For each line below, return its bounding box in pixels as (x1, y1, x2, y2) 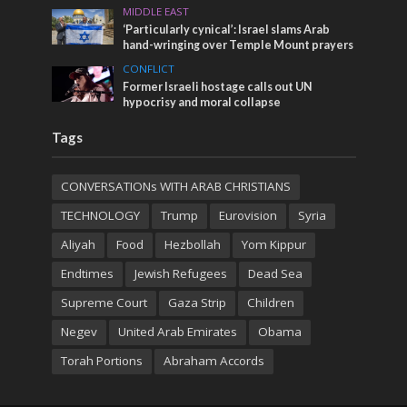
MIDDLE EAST (123, 5, 190, 19)
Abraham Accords (163, 352, 264, 370)
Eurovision (218, 207, 277, 224)
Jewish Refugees (134, 265, 227, 283)
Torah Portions (60, 352, 143, 370)
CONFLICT (123, 62, 175, 76)
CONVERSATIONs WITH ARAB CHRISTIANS (60, 178, 291, 195)
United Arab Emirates (117, 323, 237, 341)
